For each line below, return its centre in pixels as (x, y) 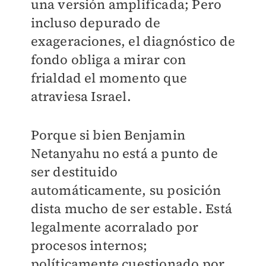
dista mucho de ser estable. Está (131, 208)
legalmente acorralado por (115, 227)
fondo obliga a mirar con (108, 59)
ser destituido (74, 172)
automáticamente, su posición (126, 190)
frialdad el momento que (109, 78)
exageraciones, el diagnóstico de (133, 41)
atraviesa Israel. (81, 96)
